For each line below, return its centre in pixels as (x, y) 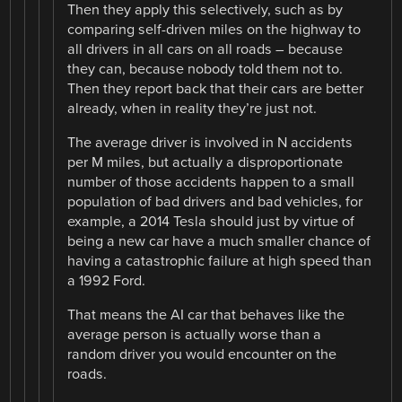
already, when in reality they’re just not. (192, 108)
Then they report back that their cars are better (216, 88)
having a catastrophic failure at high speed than (220, 262)
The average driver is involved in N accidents (210, 143)
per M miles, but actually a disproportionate (205, 163)
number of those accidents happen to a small (211, 183)
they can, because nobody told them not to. (205, 69)
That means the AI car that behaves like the (206, 315)
